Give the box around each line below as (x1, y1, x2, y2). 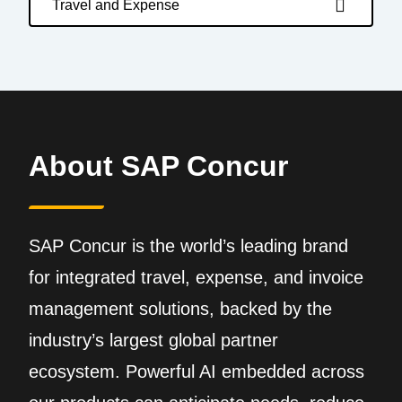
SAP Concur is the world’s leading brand (29, 236, 348, 256)
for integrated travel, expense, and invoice (29, 267, 363, 287)
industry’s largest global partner (29, 330, 278, 350)
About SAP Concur (29, 150, 288, 182)
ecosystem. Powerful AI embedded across (29, 362, 364, 381)
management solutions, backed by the (29, 299, 332, 319)
